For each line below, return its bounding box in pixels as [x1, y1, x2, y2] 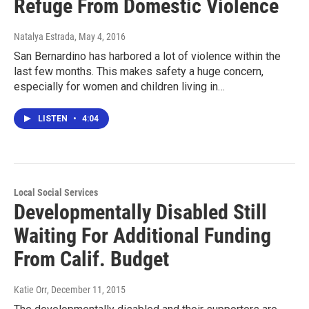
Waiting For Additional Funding [14, 223, 271, 248]
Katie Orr [14, 284, 47, 296]
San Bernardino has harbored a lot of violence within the [14, 50, 281, 63]
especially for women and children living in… [14, 80, 225, 94]
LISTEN [38, 114, 70, 124]
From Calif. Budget [14, 247, 169, 272]
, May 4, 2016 [74, 31, 126, 43]
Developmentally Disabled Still [14, 200, 267, 225]
